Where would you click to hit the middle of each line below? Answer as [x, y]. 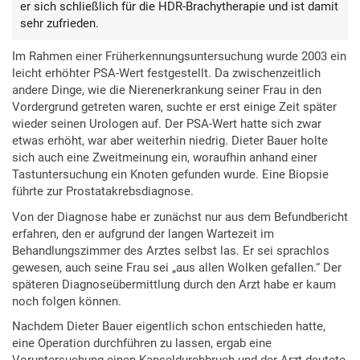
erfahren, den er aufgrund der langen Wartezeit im [143, 233]
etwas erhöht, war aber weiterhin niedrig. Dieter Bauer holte [170, 141]
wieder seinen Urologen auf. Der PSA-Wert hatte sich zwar [167, 124]
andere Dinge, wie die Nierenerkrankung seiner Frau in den [167, 90]
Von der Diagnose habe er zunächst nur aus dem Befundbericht [180, 217]
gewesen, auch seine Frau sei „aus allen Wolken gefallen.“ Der [177, 267]
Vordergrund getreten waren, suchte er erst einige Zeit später [174, 107]
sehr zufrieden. [59, 24]
